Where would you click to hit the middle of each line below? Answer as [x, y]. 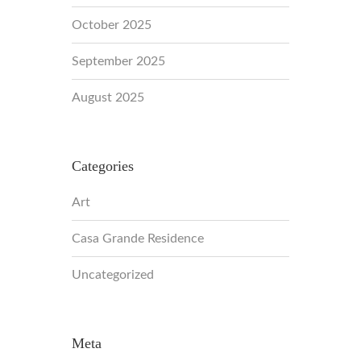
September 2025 [118, 61]
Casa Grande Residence [138, 239]
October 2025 [112, 25]
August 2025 [108, 98]
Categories [103, 166]
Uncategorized [113, 275]
